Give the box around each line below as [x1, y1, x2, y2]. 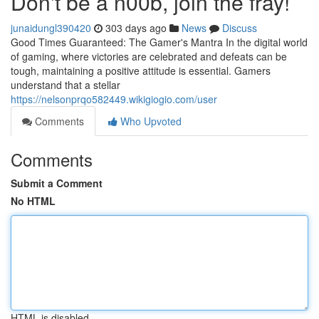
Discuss [222, 21, 257, 35]
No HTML [11, 194, 56, 208]
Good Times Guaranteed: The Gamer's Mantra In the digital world [11, 35, 308, 49]
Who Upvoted [117, 114, 182, 128]
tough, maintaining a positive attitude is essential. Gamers [11, 63, 271, 78]
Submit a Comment [11, 176, 103, 190]
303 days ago [105, 21, 167, 35]
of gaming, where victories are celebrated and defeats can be [11, 49, 287, 63]
